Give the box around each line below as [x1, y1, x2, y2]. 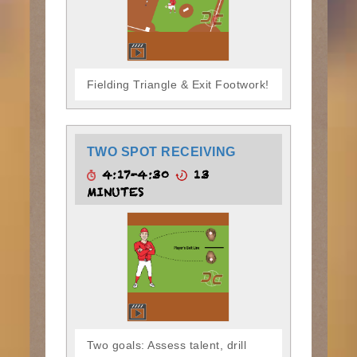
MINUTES [86, 184, 144, 206]
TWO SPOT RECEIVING [86, 144, 236, 159]
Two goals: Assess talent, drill [86, 338, 247, 351]
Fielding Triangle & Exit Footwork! [86, 77, 269, 91]
